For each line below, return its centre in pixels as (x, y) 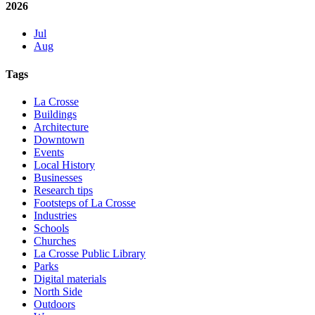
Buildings (55, 114)
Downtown (59, 139)
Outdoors (54, 304)
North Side (58, 291)
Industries (55, 215)
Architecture (61, 127)
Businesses (58, 177)
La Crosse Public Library (90, 253)
